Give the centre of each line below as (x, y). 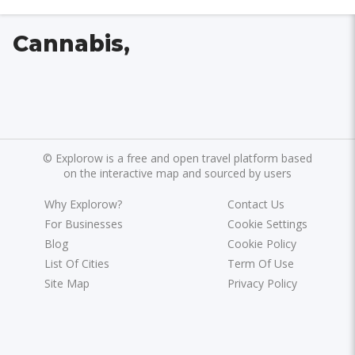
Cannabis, (71, 44)
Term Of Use (260, 263)
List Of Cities (77, 263)
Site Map (67, 283)
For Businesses (84, 223)
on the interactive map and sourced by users (177, 173)
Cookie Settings (267, 223)
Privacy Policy (262, 283)
